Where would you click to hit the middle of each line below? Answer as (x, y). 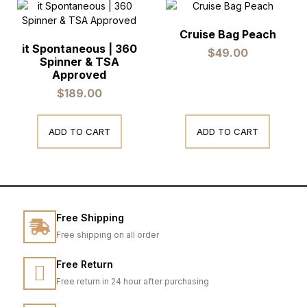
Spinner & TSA (79, 62)
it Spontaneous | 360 (79, 49)
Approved (79, 75)
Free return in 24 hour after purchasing (133, 282)
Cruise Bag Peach (228, 35)
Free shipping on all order (108, 235)
